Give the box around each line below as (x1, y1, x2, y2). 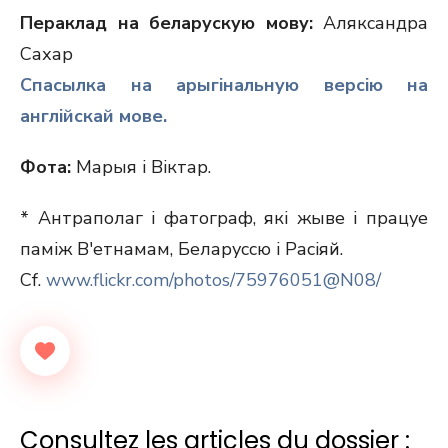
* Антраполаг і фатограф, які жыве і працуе (20, 206, 428, 230)
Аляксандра (323, 11, 428, 35)
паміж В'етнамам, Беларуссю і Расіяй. (20, 237, 343, 261)
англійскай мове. (20, 104, 167, 128)
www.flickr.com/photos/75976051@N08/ (46, 268, 381, 292)
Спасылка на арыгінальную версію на (20, 73, 428, 97)
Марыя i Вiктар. (71, 155, 211, 179)
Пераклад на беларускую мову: (20, 11, 323, 35)
